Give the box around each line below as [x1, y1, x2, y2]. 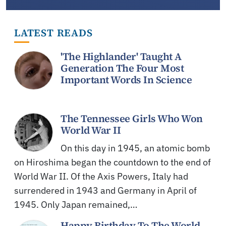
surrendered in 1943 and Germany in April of [14, 185, 197, 197]
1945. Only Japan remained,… [14, 199, 137, 211]
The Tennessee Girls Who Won [61, 111, 203, 126]
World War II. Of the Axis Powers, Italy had [14, 171, 188, 183]
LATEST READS [14, 26, 93, 40]
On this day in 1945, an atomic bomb [61, 142, 210, 154]
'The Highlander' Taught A [61, 49, 182, 64]
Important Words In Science [61, 73, 192, 87]
